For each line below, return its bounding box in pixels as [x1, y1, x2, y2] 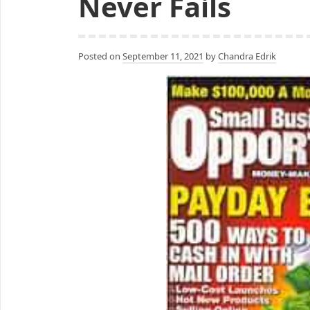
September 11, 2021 [122, 49, 203, 62]
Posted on [78, 49, 122, 62]
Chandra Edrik [218, 49, 276, 62]
